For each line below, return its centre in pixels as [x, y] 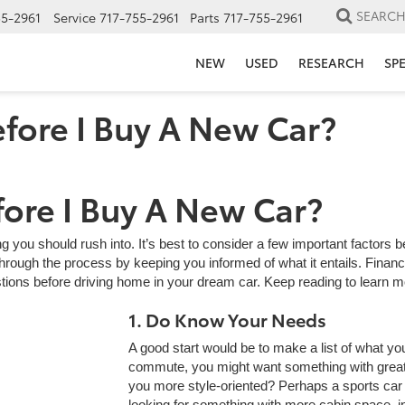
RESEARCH [331, 62]
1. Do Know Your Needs [227, 319]
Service [75, 18]
